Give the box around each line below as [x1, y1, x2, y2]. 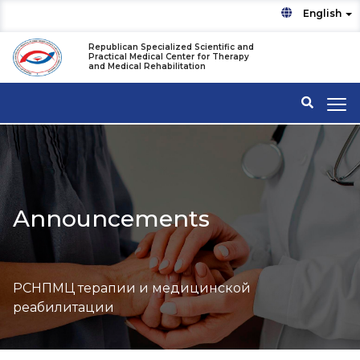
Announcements [13, 204, 211, 232]
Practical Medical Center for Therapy [88, 51, 250, 63]
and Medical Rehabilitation [88, 61, 207, 72]
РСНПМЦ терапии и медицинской [13, 280, 252, 296]
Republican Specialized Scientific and [88, 42, 255, 53]
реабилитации [13, 300, 115, 315]
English [302, 7, 344, 20]
